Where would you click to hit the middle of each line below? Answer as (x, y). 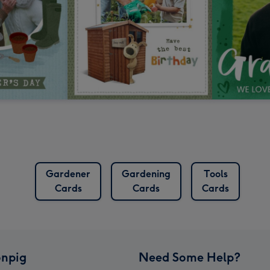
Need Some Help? (190, 258)
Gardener (68, 174)
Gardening (146, 174)
